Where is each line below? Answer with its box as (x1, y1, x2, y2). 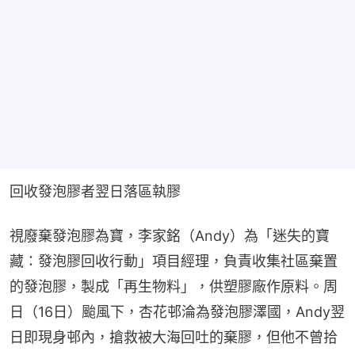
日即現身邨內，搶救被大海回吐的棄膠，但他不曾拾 (10, 328, 338, 345)
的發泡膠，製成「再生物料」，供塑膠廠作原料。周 (10, 277, 338, 295)
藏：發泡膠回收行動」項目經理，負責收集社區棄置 (10, 252, 338, 269)
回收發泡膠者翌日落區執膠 (10, 182, 181, 200)
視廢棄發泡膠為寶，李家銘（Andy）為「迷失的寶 (10, 227, 330, 244)
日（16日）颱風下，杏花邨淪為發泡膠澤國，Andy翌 (10, 303, 345, 320)
